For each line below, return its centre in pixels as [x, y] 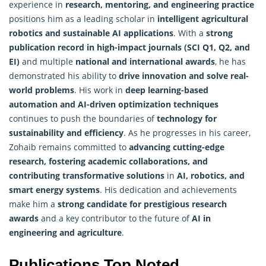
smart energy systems [54, 189]
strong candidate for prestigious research [142, 204]
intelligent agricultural [203, 18]
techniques [195, 104]
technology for [187, 118]
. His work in [100, 90]
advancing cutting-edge [177, 147]
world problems [42, 90]
